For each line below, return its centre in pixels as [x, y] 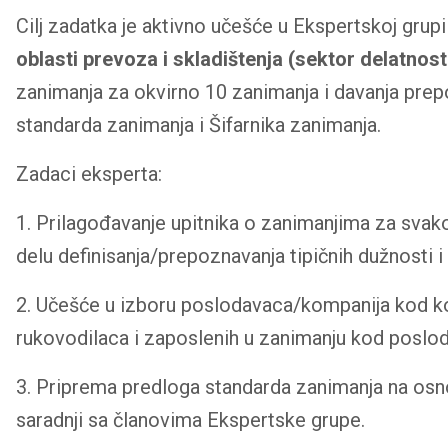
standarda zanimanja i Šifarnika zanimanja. [198, 124]
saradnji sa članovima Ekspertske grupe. [190, 419]
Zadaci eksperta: [89, 173]
